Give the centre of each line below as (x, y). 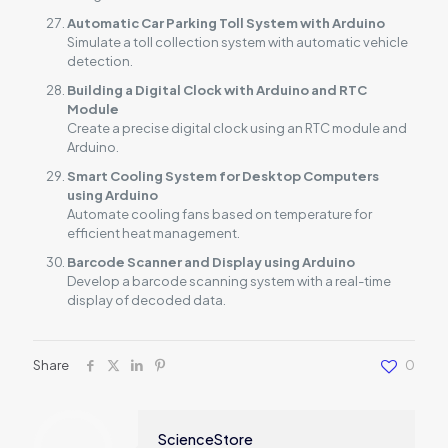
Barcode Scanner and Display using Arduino (210, 262)
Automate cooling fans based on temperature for (219, 214)
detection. (99, 61)
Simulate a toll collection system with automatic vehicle (237, 42)
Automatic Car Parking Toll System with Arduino (225, 23)
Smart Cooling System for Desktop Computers (222, 176)
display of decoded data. (146, 300)
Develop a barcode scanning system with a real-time (228, 281)
